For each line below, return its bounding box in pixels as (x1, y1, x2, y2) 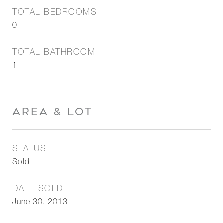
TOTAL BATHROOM (12, 49, 95, 57)
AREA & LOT (12, 106, 93, 118)
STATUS (12, 145, 46, 154)
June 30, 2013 (12, 199, 68, 207)
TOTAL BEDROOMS (12, 9, 97, 17)
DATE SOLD (12, 185, 63, 194)
